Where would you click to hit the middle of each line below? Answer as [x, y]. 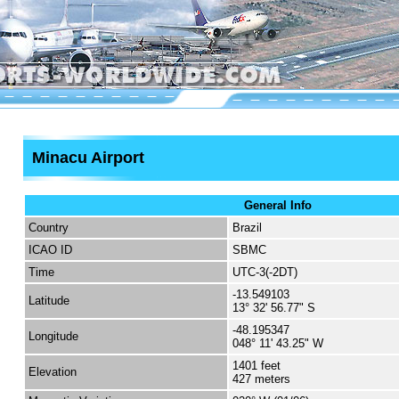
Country [49, 228]
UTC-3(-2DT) [265, 272]
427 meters [261, 379]
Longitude [53, 336]
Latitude [49, 301]
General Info [278, 205]
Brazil [247, 228]
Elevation [53, 372]
